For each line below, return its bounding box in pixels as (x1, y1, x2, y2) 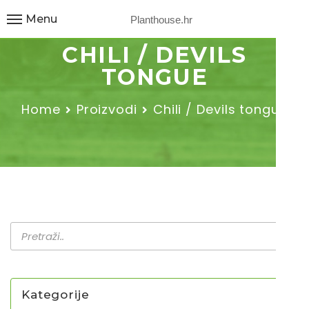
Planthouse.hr (130, 13, 192, 25)
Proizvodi (76, 101, 137, 118)
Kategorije (21, 288, 90, 301)
